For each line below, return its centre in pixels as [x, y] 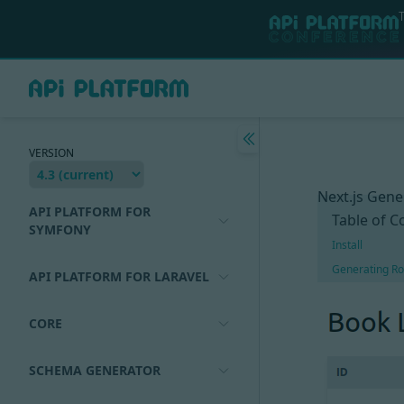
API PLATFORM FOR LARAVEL [119, 276]
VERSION [51, 153]
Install [347, 245]
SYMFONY [60, 230]
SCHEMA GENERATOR [95, 370]
